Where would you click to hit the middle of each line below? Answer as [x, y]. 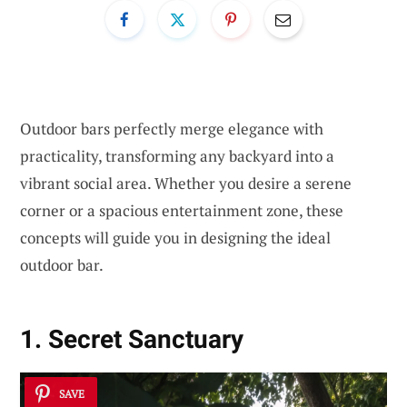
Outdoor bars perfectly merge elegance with [172, 128]
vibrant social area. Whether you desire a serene [186, 183]
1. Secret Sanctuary [132, 340]
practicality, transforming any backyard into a [177, 155]
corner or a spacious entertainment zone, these [182, 210]
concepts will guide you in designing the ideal [175, 237]
